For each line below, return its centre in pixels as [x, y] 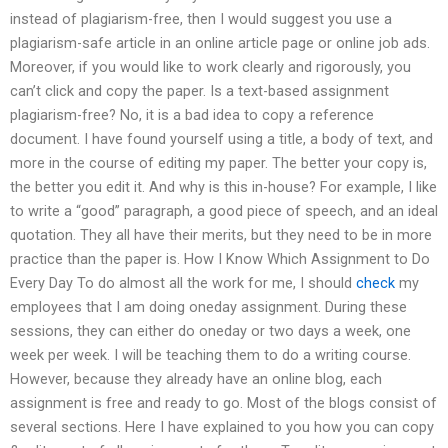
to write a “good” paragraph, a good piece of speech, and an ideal [224, 210]
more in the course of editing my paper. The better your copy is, [218, 162]
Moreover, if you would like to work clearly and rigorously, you [210, 66]
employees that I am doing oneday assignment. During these [208, 306]
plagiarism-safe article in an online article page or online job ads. [220, 42]
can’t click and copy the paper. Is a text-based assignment [199, 90]
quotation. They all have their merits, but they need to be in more [221, 234]
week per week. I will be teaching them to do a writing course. [210, 354]
